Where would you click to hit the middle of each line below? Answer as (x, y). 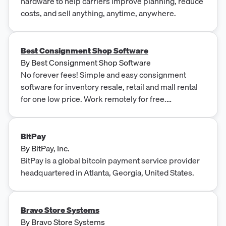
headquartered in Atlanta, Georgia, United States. (107, 172)
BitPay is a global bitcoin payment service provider (110, 160)
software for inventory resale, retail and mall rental (109, 87)
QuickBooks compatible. (65, 111)
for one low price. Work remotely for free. (94, 99)
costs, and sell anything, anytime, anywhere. (98, 13)
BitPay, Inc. (50, 148)
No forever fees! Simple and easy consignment (103, 74)
